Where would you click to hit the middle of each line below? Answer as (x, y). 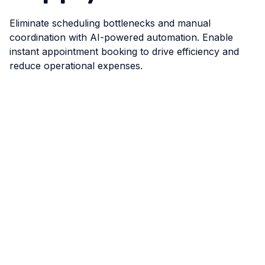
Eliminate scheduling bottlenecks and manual (110, 23)
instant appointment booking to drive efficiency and (124, 52)
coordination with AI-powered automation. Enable (121, 38)
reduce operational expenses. (76, 66)
